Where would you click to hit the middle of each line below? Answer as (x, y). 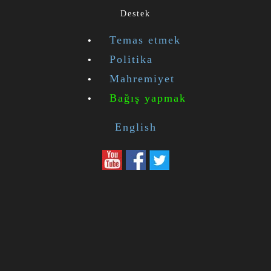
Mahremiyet (142, 79)
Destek (135, 14)
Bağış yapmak (148, 98)
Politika (131, 60)
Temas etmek (145, 40)
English (135, 127)
